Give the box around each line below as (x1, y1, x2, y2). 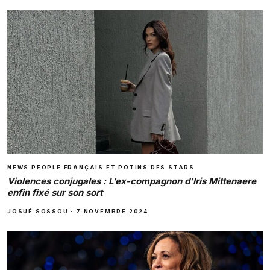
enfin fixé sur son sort (7, 186, 102, 198)
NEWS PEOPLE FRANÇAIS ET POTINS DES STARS (7, 163, 195, 171)
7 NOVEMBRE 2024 (76, 207, 149, 215)
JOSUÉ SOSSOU (7, 207, 69, 215)
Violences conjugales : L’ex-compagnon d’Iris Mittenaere (7, 175, 256, 187)
